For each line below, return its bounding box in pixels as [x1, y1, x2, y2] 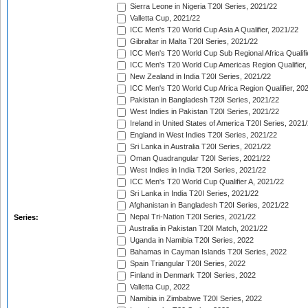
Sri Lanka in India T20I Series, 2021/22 [128, 189, 258, 198]
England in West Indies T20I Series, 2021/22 [128, 131, 277, 140]
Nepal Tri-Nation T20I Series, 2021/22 [128, 212, 256, 221]
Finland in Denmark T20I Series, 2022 [128, 271, 256, 280]
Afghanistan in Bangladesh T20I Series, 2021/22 [128, 201, 289, 210]
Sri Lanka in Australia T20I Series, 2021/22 [128, 142, 271, 151]
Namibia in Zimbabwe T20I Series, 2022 [128, 294, 262, 303]
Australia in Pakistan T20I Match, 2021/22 [128, 224, 267, 233]
